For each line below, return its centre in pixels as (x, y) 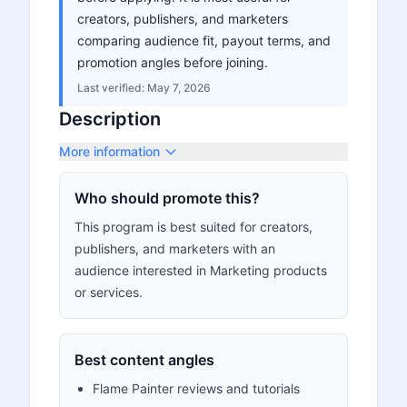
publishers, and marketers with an (175, 248)
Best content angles (144, 360)
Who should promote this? (167, 198)
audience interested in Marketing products (201, 270)
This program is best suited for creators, (194, 227)
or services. (109, 292)
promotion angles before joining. (173, 62)
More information (109, 151)
